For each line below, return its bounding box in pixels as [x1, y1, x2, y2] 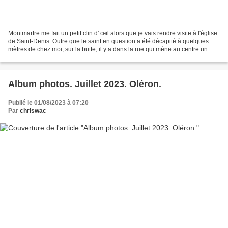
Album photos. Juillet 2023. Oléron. [8, 78, 161, 89]
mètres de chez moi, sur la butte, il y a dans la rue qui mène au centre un [8, 45, 208, 53]
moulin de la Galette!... [8, 53, 70, 61]
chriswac [20, 107, 46, 115]
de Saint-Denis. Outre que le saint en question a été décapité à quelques [8, 37, 209, 45]
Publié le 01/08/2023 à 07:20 [8, 99, 89, 106]
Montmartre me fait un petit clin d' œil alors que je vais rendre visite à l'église [8, 29, 217, 37]
